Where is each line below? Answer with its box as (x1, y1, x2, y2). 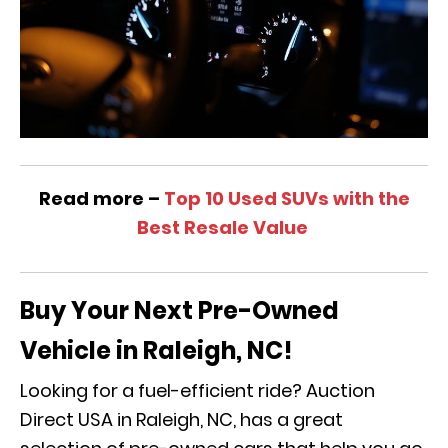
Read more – (38, 186, 164, 212)
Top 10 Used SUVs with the (163, 186, 410, 212)
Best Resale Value (136, 215, 308, 241)
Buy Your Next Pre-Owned (20, 294, 339, 328)
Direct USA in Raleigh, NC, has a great (20, 407, 343, 433)
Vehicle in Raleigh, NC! (20, 334, 298, 368)
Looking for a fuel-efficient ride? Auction (20, 378, 375, 404)
